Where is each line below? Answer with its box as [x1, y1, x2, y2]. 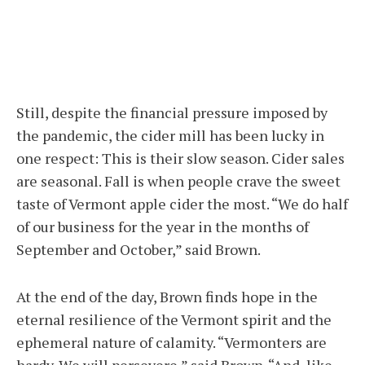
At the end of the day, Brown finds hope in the [16, 287, 318, 307]
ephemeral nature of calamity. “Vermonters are [16, 332, 327, 353]
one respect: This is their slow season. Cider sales [16, 148, 345, 169]
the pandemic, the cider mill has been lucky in [16, 125, 324, 146]
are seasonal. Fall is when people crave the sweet [16, 171, 341, 191]
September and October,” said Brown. [16, 240, 261, 260]
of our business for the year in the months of [16, 217, 309, 237]
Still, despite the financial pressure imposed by [16, 103, 328, 123]
